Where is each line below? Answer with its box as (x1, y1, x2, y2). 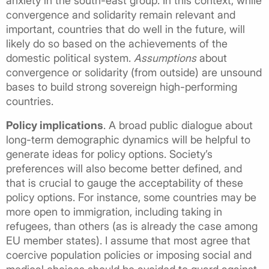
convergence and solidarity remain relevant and (6, 8, 235, 21)
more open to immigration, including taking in (6, 205, 222, 218)
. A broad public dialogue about (103, 118, 253, 131)
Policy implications (6, 118, 103, 131)
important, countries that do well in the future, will (6, 22, 245, 35)
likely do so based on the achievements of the (6, 37, 228, 50)
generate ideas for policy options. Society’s (6, 147, 213, 160)
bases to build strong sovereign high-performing (6, 80, 237, 93)
